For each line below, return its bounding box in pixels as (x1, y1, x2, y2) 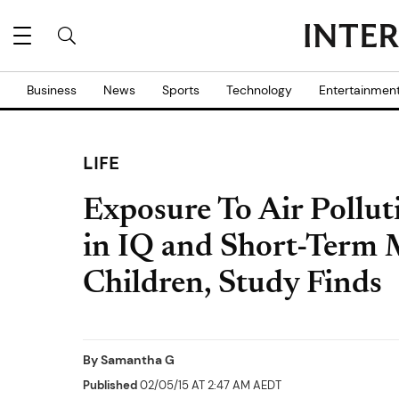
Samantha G (101, 352, 175, 368)
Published (83, 378, 137, 393)
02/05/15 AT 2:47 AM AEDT (137, 378, 281, 393)
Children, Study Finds (83, 269, 382, 301)
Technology (226, 82, 292, 98)
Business (27, 82, 77, 98)
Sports (162, 82, 199, 98)
